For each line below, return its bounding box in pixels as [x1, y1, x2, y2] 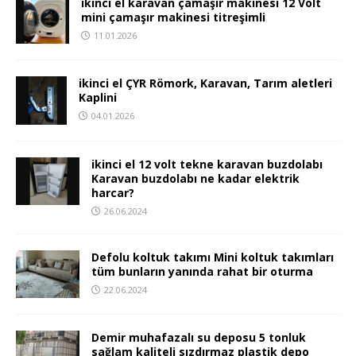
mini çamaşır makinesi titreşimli [81, 9, 265, 25]
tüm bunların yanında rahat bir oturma [91, 263, 313, 279]
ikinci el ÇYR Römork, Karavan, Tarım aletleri [79, 75, 332, 91]
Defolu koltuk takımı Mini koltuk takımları [91, 249, 334, 265]
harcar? [91, 184, 134, 200]
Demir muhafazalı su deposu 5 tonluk [91, 329, 306, 345]
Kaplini [79, 90, 117, 106]
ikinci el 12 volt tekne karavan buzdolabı [91, 156, 323, 172]
